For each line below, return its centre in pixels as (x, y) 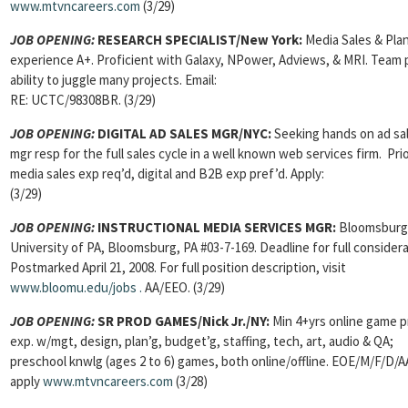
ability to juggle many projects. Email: (113, 80)
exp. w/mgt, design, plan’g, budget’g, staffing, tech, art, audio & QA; (202, 341)
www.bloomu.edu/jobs (73, 287)
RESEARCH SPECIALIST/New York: (201, 40)
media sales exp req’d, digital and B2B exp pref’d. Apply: (167, 173)
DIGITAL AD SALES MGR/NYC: (184, 133)
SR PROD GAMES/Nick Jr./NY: (182, 321)
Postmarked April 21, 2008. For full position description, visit (178, 267)
